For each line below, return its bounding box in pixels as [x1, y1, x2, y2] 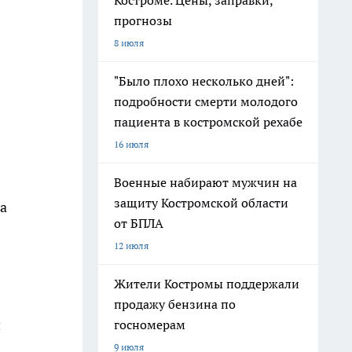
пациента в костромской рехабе [114, 114, 302, 130]
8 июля [114, 37, 144, 49]
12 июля [114, 240, 148, 251]
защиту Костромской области [114, 195, 288, 211]
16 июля [114, 138, 148, 150]
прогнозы [114, 13, 172, 28]
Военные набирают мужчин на [114, 174, 297, 190]
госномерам [114, 317, 185, 332]
